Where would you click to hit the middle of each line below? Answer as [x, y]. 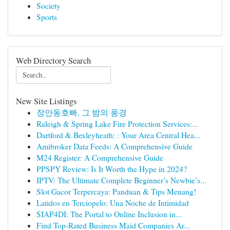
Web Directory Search [53, 60]
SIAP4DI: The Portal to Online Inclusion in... [109, 214]
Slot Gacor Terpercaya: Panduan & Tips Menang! [116, 191]
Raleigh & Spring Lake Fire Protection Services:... [117, 124]
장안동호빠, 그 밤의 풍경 [82, 112]
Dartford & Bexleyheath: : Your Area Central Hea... [118, 135]
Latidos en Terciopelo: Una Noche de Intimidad [113, 203]
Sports [47, 17]
